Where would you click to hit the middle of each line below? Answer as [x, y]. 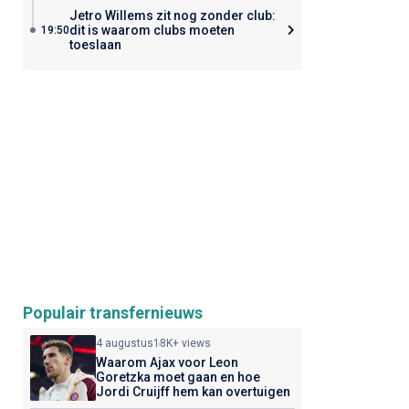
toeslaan [95, 45]
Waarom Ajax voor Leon [167, 362]
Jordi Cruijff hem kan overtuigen [193, 392]
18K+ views [182, 343]
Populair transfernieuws [112, 313]
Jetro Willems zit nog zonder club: [172, 16]
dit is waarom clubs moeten [152, 30]
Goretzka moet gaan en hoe [178, 377]
